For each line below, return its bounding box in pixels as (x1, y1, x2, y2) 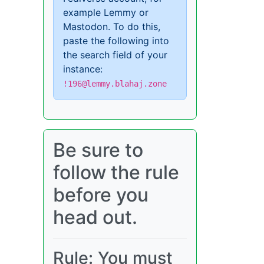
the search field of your (63, 49, 167, 61)
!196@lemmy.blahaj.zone (63, 79, 167, 89)
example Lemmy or (63, 6, 148, 19)
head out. (53, 206, 137, 229)
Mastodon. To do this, (63, 21, 160, 33)
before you (53, 183, 148, 207)
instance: (63, 63, 103, 75)
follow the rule (53, 161, 179, 184)
